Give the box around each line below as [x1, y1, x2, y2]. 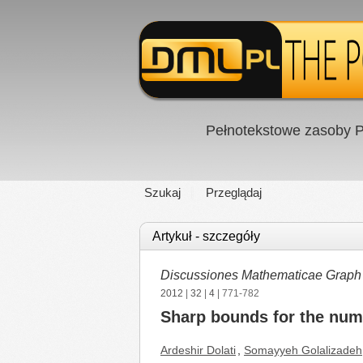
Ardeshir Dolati [160, 344, 236, 357]
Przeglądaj [206, 186, 262, 199]
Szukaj [144, 186, 181, 199]
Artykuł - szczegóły [152, 229, 260, 243]
